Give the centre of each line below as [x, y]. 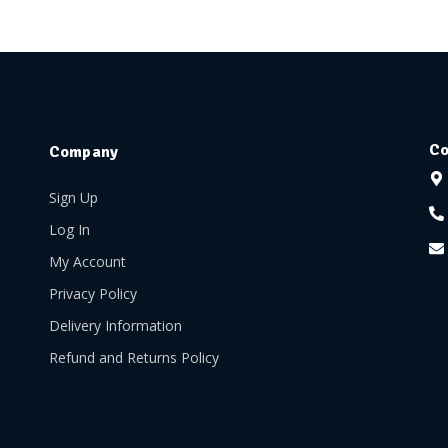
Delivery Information [115, 325]
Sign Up [73, 197]
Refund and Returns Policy [133, 357]
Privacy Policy [92, 293]
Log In [69, 229]
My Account [87, 261]
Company [83, 151]
